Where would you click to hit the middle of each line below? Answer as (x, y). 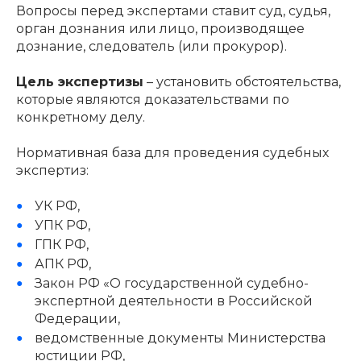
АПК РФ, (62, 263)
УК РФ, (57, 205)
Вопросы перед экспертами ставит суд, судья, (173, 10)
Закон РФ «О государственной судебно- (171, 283)
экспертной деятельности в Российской (173, 301)
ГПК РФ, (61, 244)
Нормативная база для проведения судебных (172, 152)
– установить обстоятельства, (242, 81)
